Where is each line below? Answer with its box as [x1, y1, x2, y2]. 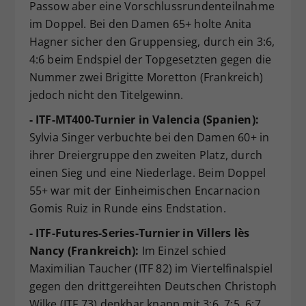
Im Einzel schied [139, 243, 226, 259]
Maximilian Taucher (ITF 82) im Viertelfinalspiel [29, 261, 273, 277]
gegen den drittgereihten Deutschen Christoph [29, 279, 277, 294]
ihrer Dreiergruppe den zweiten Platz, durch [29, 148, 263, 163]
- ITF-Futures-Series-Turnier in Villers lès [29, 225, 250, 241]
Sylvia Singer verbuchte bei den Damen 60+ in [29, 130, 270, 145]
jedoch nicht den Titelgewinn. [29, 87, 184, 103]
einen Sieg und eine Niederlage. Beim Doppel [29, 165, 266, 181]
